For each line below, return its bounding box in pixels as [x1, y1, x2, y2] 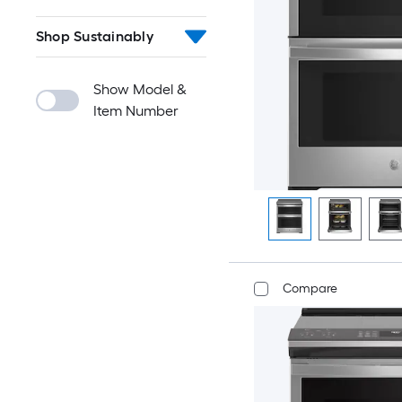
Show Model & [93, 81, 187, 98]
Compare [282, 281, 337, 296]
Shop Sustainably [36, 28, 153, 45]
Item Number [93, 102, 179, 119]
